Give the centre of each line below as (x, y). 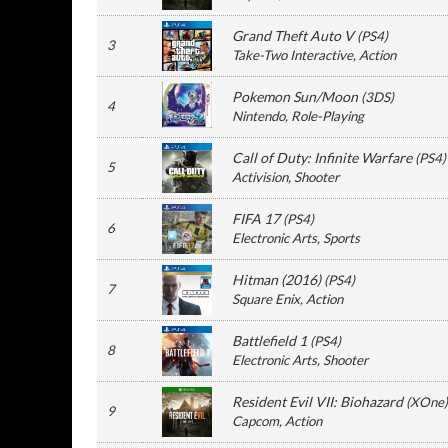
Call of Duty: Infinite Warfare (322, 157)
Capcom (255, 421)
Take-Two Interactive (292, 55)
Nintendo (258, 116)
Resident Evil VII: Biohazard (317, 401)
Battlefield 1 (269, 340)
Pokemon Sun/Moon (295, 96)
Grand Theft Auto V (293, 35)
